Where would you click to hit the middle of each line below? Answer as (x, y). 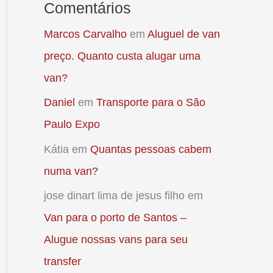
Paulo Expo (72, 125)
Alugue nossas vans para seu (116, 240)
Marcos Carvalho (85, 34)
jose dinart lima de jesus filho (114, 196)
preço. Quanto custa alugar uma (122, 56)
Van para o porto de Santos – (115, 218)
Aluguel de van (184, 34)
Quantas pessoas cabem (151, 149)
